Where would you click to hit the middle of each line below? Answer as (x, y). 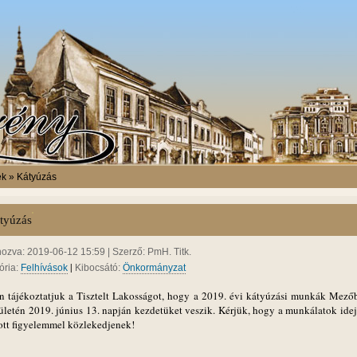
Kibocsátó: (99, 268)
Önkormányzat (154, 268)
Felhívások (44, 268)
